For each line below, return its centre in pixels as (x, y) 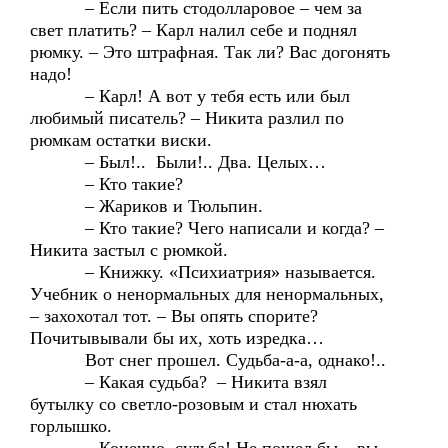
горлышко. (71, 426)
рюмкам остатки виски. (121, 140)
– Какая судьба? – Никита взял (178, 382)
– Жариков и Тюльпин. (146, 206)
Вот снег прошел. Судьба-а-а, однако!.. (208, 360)
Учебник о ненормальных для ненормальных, (207, 294)
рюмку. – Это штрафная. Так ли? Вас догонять (210, 52)
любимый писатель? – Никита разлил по (187, 118)
